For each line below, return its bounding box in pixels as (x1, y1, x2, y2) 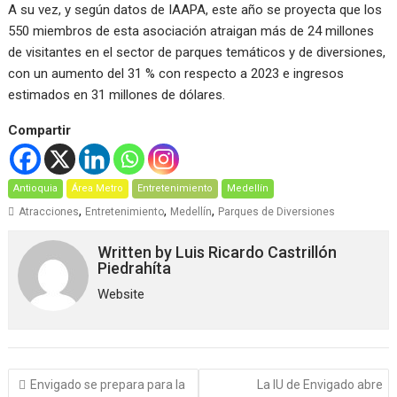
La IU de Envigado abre (256, 377, 383, 392)
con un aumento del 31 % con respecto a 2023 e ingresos (8, 66, 345, 82)
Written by (97, 243, 176, 261)
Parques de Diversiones (218, 206, 336, 218)
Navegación (7, 365, 121, 391)
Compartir (8, 122, 72, 138)
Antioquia (13, 183, 58, 194)
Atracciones (19, 206, 80, 218)
